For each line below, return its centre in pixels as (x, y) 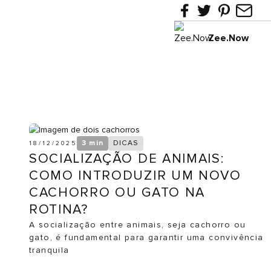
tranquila (49, 250)
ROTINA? (59, 210)
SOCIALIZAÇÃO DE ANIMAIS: (127, 159)
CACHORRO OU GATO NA (117, 193)
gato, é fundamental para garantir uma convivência (146, 237)
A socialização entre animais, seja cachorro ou (138, 225)
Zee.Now (228, 38)
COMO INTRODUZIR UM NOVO (135, 176)
